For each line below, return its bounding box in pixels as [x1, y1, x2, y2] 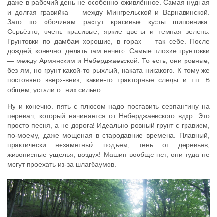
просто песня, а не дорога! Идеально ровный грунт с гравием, [7, 122, 210, 130]
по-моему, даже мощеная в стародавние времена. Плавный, [7, 131, 210, 139]
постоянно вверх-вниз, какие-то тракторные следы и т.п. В [7, 76, 210, 84]
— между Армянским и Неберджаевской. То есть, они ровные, [7, 57, 210, 65]
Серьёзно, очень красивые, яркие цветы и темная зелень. [7, 28, 210, 36]
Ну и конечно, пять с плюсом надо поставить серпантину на [7, 102, 210, 110]
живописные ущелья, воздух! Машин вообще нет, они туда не [7, 151, 210, 159]
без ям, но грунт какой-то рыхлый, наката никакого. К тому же [7, 66, 210, 75]
